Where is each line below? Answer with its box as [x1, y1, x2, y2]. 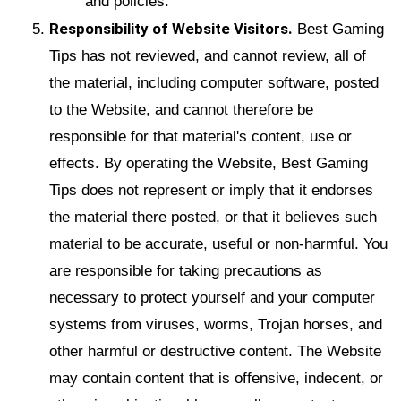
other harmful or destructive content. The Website [49, 342, 381, 360]
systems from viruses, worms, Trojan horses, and [49, 315, 382, 333]
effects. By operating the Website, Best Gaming [49, 154, 368, 172]
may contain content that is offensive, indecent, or [49, 369, 383, 387]
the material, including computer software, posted [49, 73, 379, 91]
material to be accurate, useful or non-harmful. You [49, 235, 388, 252]
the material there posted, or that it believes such [49, 208, 377, 226]
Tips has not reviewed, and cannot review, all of [49, 47, 366, 64]
